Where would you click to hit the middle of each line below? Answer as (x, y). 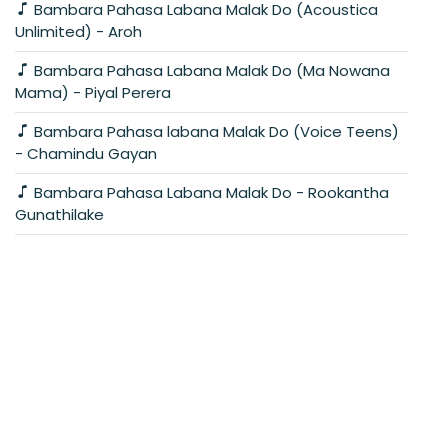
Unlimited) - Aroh (78, 31)
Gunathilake (59, 214)
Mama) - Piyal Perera (93, 92)
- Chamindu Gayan (86, 153)
